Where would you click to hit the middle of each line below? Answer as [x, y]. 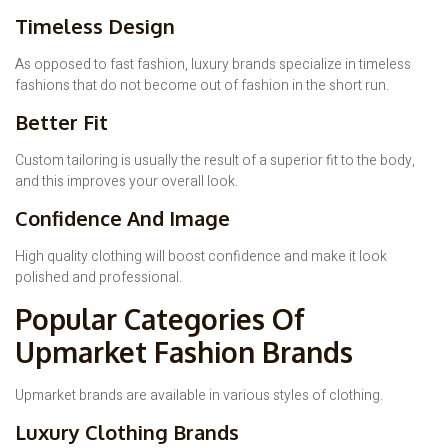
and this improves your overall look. [126, 182]
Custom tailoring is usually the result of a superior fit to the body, [215, 161]
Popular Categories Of [160, 318]
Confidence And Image [122, 218]
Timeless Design [95, 25]
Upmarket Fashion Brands [184, 351]
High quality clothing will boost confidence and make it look [201, 257]
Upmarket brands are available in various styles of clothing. [199, 395]
